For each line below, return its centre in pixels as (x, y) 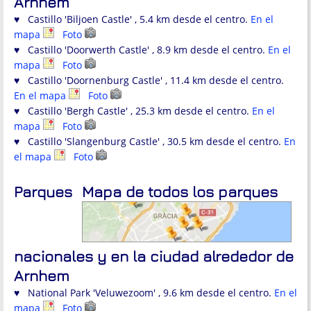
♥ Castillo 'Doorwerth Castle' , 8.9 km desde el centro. (141, 50)
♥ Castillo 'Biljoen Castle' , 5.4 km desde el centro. (132, 19)
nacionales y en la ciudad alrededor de (154, 257)
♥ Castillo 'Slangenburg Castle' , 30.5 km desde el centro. (149, 142)
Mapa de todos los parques (180, 192)
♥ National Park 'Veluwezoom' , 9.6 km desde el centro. (144, 293)
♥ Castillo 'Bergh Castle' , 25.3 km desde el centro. (133, 111)
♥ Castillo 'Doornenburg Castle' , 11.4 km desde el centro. (149, 81)
